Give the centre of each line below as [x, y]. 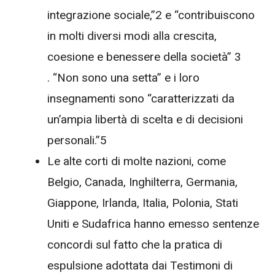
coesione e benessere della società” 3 [144, 57]
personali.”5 [77, 141]
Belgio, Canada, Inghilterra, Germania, [142, 182]
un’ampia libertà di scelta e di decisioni [145, 120]
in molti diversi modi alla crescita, [132, 36]
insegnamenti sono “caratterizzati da [141, 99]
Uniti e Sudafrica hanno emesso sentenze [153, 224]
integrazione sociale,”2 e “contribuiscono [151, 15]
